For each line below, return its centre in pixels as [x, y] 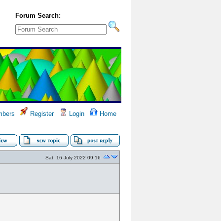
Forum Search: [38, 16]
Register [41, 114]
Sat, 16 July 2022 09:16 [73, 158]
